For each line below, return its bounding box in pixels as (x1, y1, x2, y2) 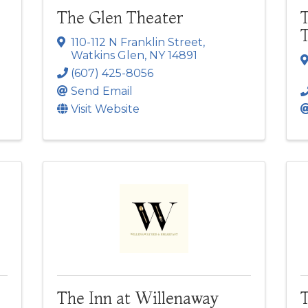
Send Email (71, 84, 133, 98)
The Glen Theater (57, 7, 184, 27)
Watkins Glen (71, 48, 145, 62)
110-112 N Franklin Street (71, 35, 203, 49)
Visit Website (71, 102, 140, 115)
